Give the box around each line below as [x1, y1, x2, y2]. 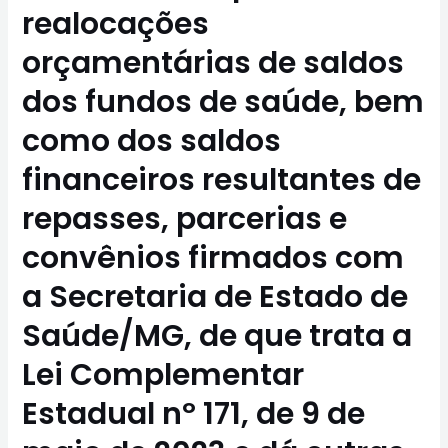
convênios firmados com [22, 237, 405, 280]
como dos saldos [22, 120, 282, 163]
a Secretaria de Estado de [22, 276, 409, 319]
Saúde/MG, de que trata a [22, 315, 413, 358]
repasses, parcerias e [22, 198, 348, 241]
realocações [22, 3, 210, 46]
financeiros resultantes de [22, 159, 422, 202]
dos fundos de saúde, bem [22, 81, 425, 124]
